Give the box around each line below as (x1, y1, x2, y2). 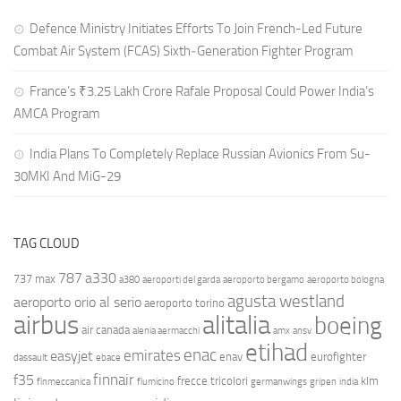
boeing (314, 311, 382, 341)
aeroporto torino (144, 296, 225, 311)
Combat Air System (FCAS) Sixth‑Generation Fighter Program (13, 43, 354, 60)
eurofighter (311, 350, 366, 364)
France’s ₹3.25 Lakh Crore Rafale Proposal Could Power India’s (30, 83, 374, 100)
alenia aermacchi (132, 325, 200, 337)
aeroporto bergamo (223, 274, 304, 286)
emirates (124, 346, 181, 365)
